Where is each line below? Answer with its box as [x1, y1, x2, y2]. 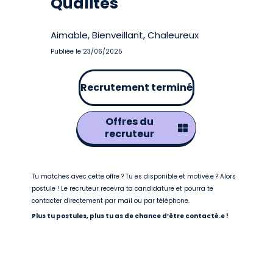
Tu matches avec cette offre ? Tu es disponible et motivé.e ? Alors [32, 172, 236, 181]
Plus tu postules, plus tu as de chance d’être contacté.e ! [32, 211, 229, 221]
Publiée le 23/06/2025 [51, 47, 123, 56]
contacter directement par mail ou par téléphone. [32, 196, 190, 205]
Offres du [105, 115, 154, 129]
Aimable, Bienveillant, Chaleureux [51, 29, 199, 41]
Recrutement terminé [80, 80, 193, 94]
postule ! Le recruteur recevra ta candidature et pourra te [32, 184, 214, 193]
